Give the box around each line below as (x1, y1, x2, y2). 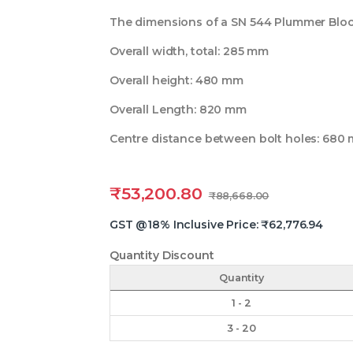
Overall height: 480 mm (110, 73, 243, 88)
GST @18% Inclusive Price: (110, 217, 262, 232)
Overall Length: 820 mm (110, 102, 247, 117)
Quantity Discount (110, 248, 214, 263)
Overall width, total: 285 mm (110, 44, 269, 59)
